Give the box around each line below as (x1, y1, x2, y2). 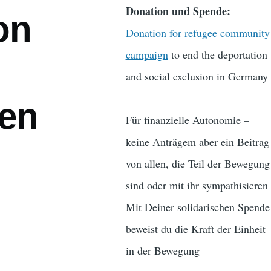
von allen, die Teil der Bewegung (125, 156, 270, 171)
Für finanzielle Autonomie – (125, 113, 249, 128)
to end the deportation (168, 47, 267, 62)
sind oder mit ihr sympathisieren (125, 178, 268, 193)
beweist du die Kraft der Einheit (125, 221, 266, 237)
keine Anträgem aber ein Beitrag (125, 134, 269, 149)
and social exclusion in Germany (125, 69, 268, 84)
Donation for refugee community (125, 25, 270, 41)
